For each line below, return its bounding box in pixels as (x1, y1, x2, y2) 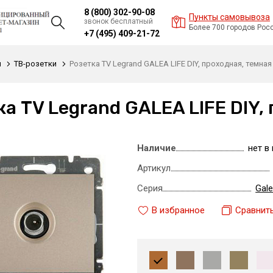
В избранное (151, 204, 205, 216)
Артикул (136, 163, 171, 174)
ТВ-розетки (14, 59, 57, 68)
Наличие (136, 143, 176, 154)
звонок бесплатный (84, 16, 153, 26)
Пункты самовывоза (189, 12, 270, 22)
